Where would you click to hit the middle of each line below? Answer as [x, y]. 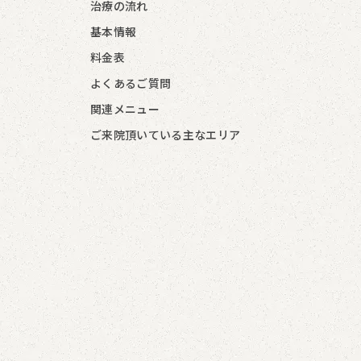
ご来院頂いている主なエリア [166, 134]
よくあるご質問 [131, 83]
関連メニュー [125, 108]
